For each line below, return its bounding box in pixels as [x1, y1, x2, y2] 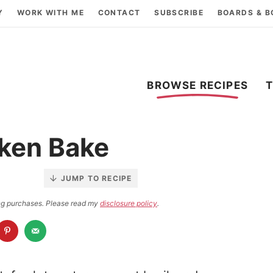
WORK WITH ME [16, 8, 85, 17]
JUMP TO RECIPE [60, 173, 132, 183]
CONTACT [97, 8, 141, 17]
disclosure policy [100, 198, 157, 208]
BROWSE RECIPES [147, 79, 248, 91]
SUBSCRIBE [154, 8, 204, 17]
